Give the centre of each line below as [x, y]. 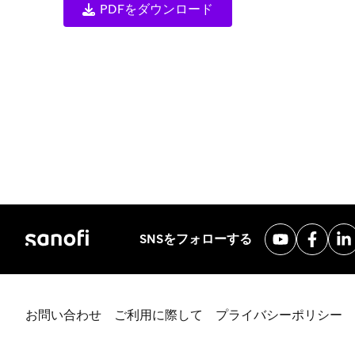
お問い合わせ [63, 315]
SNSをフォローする [196, 239]
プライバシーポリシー [279, 315]
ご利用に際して [158, 315]
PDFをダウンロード [157, 10]
